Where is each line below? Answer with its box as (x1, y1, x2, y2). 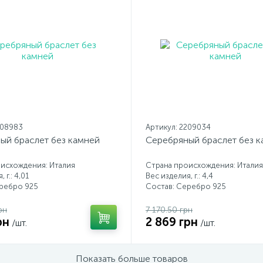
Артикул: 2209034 (146, 123, 211, 131)
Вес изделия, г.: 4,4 (146, 171, 213, 180)
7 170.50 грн (146, 205, 193, 215)
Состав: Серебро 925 (146, 182, 226, 191)
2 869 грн (146, 215, 198, 229)
